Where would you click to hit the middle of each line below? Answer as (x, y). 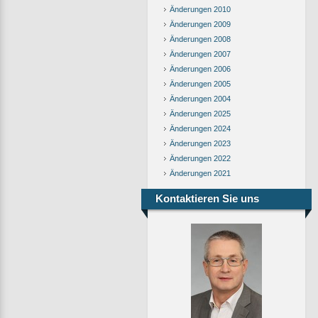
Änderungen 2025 (200, 114)
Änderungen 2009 (200, 24)
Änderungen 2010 (200, 9)
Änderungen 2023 (200, 143)
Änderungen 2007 (200, 54)
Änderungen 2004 (200, 99)
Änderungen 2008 (200, 39)
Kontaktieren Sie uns (207, 198)
